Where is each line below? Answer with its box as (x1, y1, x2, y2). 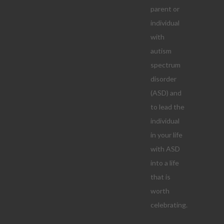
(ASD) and (150, 88, 181, 97)
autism (150, 46, 171, 55)
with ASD (150, 144, 180, 153)
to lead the (150, 102, 184, 111)
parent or (150, 4, 179, 13)
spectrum (150, 60, 180, 69)
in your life (150, 130, 182, 139)
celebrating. (150, 200, 189, 209)
